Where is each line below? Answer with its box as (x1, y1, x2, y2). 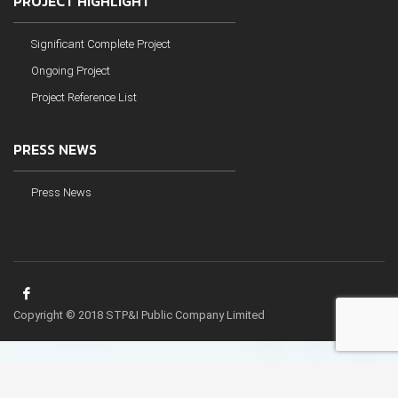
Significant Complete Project (31, 37, 171, 51)
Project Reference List (31, 91, 137, 104)
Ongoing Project (31, 64, 110, 77)
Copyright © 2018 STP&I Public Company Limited (13, 308, 265, 322)
